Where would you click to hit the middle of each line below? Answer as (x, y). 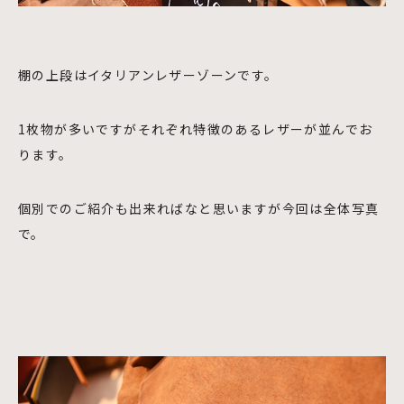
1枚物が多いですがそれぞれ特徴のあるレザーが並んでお (196, 129)
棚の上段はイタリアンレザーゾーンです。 (148, 74)
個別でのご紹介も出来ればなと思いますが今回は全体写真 (199, 208)
